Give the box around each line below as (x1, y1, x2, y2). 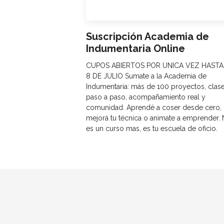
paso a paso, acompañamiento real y (86, 93, 206, 101)
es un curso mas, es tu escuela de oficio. (86, 124, 218, 133)
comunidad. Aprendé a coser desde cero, (86, 103, 222, 112)
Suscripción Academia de (86, 30, 209, 43)
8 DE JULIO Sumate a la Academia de (86, 72, 207, 80)
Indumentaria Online (86, 42, 185, 55)
